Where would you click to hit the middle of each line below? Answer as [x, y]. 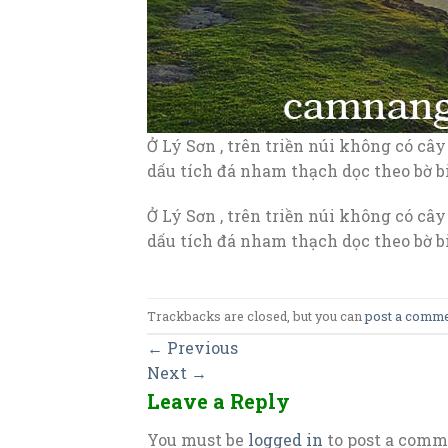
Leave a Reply [221, 401]
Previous [200, 348]
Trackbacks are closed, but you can [256, 315]
